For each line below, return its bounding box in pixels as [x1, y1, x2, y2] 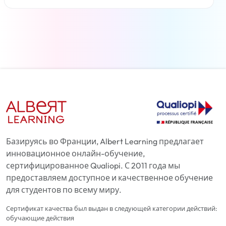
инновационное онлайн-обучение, [6, 148, 145, 159]
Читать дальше [79, 19, 139, 29]
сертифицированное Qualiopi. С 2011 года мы [6, 160, 180, 171]
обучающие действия [6, 214, 74, 222]
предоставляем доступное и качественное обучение [6, 173, 213, 183]
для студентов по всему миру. [6, 185, 122, 195]
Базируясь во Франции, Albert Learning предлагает [6, 136, 204, 147]
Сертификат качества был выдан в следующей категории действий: [6, 204, 217, 213]
